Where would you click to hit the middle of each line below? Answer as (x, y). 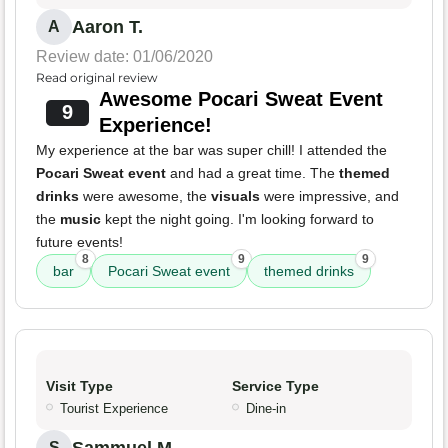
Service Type (275, 386)
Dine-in (266, 409)
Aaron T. (107, 27)
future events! (79, 242)
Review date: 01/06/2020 (124, 57)
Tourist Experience (114, 409)
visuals (235, 196)
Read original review (97, 78)
